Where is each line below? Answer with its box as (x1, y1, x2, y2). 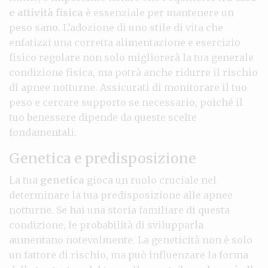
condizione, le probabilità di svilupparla (9, 218, 203, 231)
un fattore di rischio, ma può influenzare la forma (9, 248, 248, 261)
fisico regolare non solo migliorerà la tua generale (9, 51, 254, 63)
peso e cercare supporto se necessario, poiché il (9, 96, 243, 108)
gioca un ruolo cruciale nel (84, 173, 217, 186)
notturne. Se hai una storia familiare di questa (9, 203, 230, 216)
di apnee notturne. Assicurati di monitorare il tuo (9, 81, 247, 93)
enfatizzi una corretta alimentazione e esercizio (9, 36, 240, 48)
